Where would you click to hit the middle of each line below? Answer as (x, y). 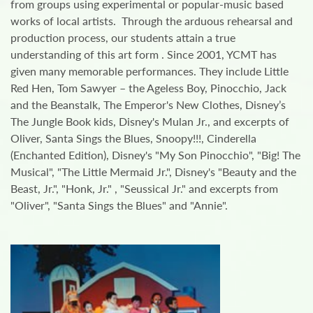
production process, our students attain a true (123, 37)
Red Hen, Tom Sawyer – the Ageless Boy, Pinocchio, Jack (148, 87)
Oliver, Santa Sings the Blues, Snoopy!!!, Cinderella (133, 138)
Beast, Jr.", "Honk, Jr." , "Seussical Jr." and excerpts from (144, 188)
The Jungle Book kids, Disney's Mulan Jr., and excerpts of (150, 121)
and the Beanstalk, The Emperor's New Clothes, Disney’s (148, 104)
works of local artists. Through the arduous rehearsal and (152, 20)
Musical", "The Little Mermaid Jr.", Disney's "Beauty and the (153, 171)
